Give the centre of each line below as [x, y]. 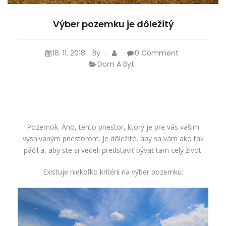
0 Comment [156, 53]
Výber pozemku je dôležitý [113, 24]
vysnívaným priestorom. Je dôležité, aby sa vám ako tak [113, 139]
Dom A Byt [116, 64]
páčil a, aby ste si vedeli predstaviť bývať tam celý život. [113, 150]
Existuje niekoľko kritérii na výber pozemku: [113, 172]
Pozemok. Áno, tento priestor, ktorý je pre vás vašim [113, 127]
